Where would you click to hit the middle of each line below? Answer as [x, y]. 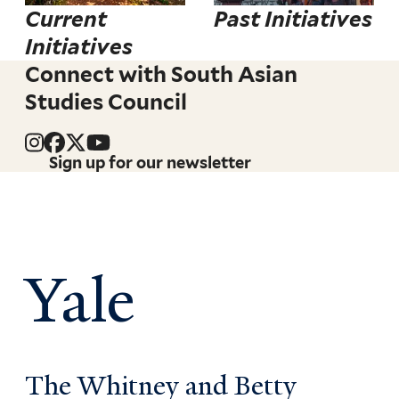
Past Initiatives [293, 20]
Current [66, 20]
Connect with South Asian [162, 75]
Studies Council [106, 102]
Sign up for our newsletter [151, 163]
